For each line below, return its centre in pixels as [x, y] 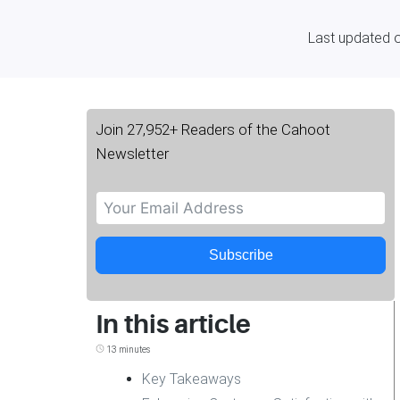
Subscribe [241, 254]
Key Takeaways [192, 379]
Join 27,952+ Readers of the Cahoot [213, 129]
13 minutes [127, 349]
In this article [173, 324]
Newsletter [132, 153]
